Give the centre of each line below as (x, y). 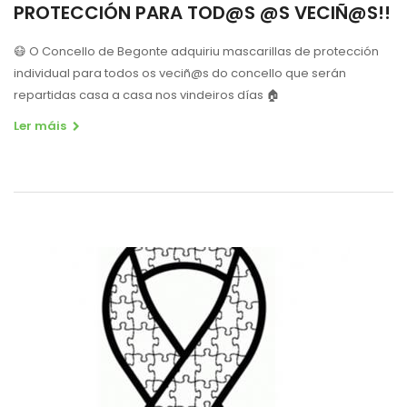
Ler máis (40, 125)
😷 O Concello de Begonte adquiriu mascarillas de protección (196, 51)
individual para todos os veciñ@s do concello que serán (180, 73)
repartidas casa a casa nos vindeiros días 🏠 (147, 94)
